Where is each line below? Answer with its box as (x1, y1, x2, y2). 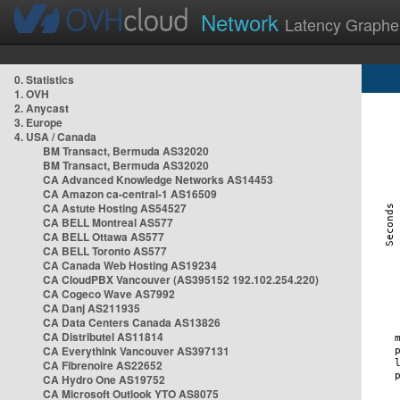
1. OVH (14, 86, 49, 102)
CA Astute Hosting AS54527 (43, 200, 187, 216)
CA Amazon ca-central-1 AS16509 (43, 186, 217, 202)
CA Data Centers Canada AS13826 (43, 314, 221, 330)
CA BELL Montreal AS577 (43, 214, 173, 230)
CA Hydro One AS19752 (43, 371, 165, 387)
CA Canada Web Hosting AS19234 (43, 257, 217, 273)
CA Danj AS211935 (43, 300, 140, 316)
